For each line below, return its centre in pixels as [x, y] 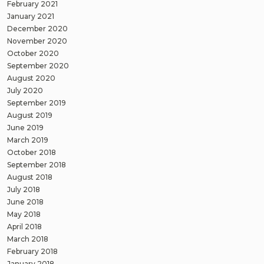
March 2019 [28, 140]
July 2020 [25, 90]
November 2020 [37, 41]
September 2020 [38, 65]
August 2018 [30, 177]
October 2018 [32, 152]
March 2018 [28, 239]
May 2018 [24, 214]
